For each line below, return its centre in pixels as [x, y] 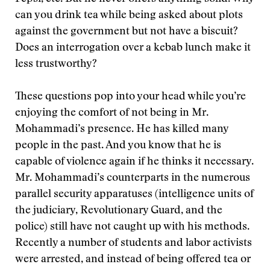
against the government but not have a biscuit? [127, 32]
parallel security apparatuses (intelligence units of [134, 195]
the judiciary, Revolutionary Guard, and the [119, 211]
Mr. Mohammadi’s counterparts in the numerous [133, 178]
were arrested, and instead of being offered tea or [133, 260]
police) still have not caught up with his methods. [132, 227]
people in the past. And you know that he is [118, 146]
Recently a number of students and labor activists [133, 243]
